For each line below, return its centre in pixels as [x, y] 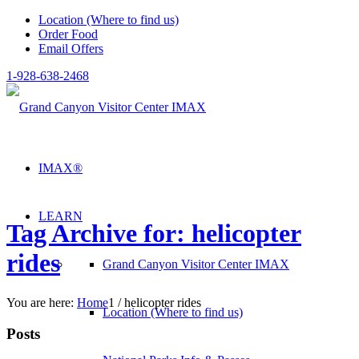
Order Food [68, 34]
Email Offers [71, 48]
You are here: [40, 302]
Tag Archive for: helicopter [154, 234]
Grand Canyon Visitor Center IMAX [196, 264]
